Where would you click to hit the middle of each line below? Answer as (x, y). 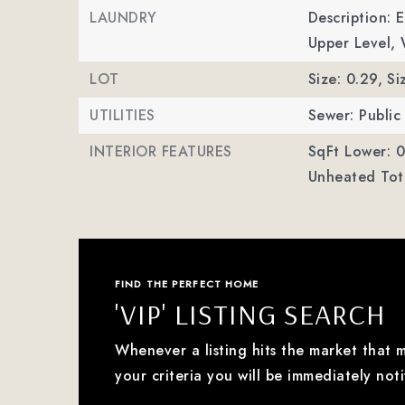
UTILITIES (122, 115)
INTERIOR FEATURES (161, 151)
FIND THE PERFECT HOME (187, 284)
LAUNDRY (123, 18)
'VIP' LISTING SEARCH (250, 314)
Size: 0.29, (345, 79)
